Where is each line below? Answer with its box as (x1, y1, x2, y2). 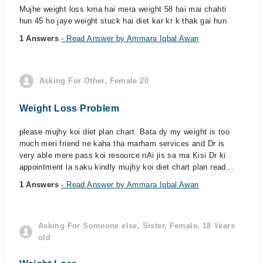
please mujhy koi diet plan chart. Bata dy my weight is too (19, 127, 230, 136)
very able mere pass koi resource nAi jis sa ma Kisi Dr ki (19, 151, 226, 160)
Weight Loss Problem (19, 103, 119, 113)
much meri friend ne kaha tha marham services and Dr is (19, 139, 225, 148)
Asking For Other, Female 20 (39, 76, 149, 85)
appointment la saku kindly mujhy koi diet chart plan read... (19, 163, 234, 171)
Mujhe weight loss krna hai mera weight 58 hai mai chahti (19, 5, 227, 14)
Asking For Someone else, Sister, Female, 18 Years (38, 221, 235, 230)
